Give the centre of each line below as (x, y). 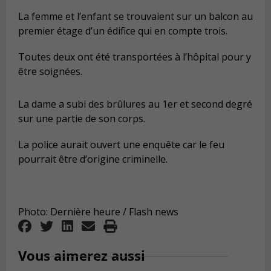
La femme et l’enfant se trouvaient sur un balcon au (135, 16)
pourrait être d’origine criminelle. (93, 159)
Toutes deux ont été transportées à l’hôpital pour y (135, 57)
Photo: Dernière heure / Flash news (98, 211)
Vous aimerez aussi (82, 255)
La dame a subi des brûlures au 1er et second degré (135, 104)
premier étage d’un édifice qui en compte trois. (123, 31)
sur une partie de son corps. (82, 119)
